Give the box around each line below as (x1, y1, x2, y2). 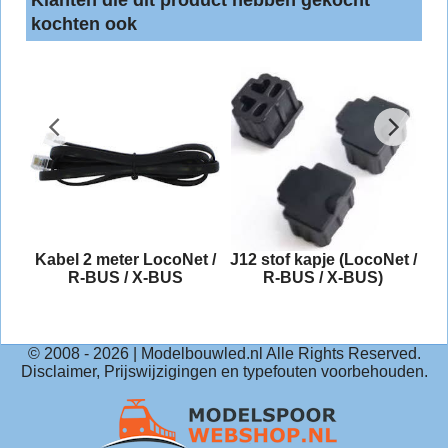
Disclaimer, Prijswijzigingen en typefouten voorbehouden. (20, 363, 428, 380)
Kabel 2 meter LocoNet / (34, 250, 216, 268)
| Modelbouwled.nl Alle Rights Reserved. (128, 345, 421, 362)
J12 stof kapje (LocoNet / (229, 250, 417, 268)
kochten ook (31, 13, 137, 34)
